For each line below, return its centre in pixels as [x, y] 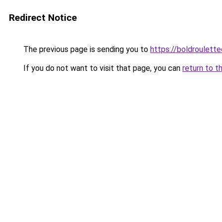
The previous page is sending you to [86, 49]
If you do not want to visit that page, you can [102, 68]
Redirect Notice [43, 18]
